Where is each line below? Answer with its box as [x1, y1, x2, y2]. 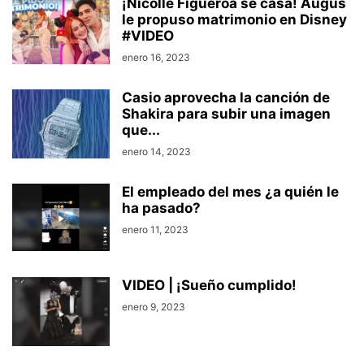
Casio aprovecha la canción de [122, 89, 330, 106]
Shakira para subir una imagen [122, 106, 331, 123]
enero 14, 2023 [122, 145, 191, 158]
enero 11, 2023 [122, 223, 188, 236]
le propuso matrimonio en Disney [122, 11, 347, 28]
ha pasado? [122, 200, 201, 217]
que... [122, 122, 160, 139]
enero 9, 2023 [122, 301, 185, 314]
